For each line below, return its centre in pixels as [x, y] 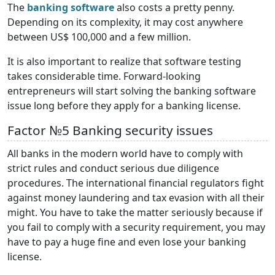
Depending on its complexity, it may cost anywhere [125, 22]
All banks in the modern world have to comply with [125, 154]
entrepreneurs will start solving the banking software [132, 91]
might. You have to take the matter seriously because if [135, 213]
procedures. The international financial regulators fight [136, 183]
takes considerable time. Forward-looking [104, 76]
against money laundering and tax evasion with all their [136, 198]
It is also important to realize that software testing [124, 62]
